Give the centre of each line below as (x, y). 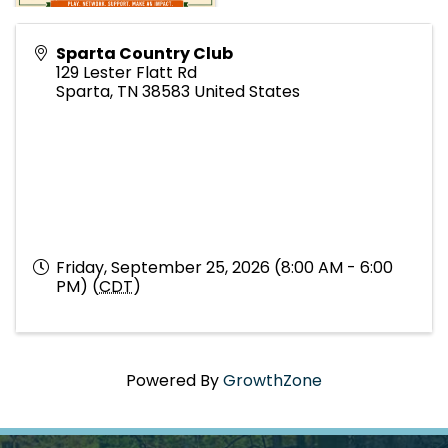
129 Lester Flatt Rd (126, 73)
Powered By (174, 381)
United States (247, 92)
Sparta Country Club (144, 54)
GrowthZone (272, 381)
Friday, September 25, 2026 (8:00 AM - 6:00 (224, 268)
